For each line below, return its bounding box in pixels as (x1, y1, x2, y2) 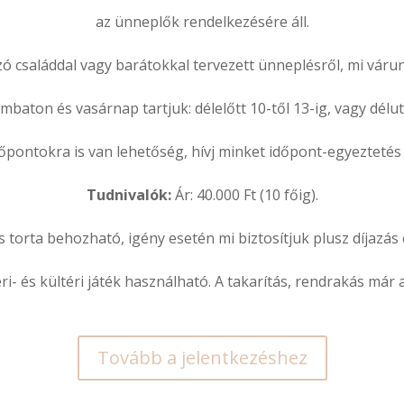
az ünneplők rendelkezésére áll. (95, 12, 309, 32)
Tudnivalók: (86, 185, 175, 206)
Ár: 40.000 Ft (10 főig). (174, 185, 318, 206)
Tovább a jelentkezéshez (96, 345, 308, 371)
